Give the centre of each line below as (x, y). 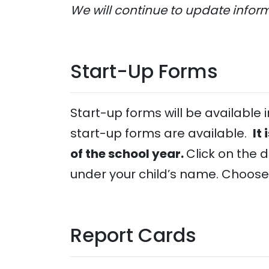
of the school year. (128, 154)
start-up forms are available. (162, 133)
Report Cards (133, 235)
